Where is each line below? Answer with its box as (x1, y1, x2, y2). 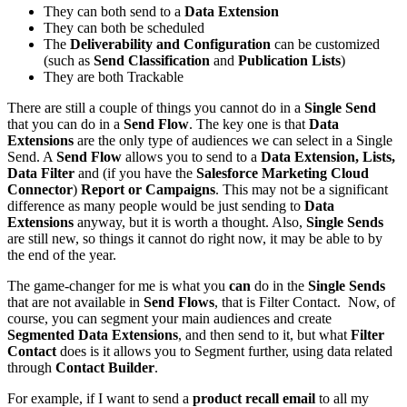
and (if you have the (74, 164, 196, 181)
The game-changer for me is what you (7, 277, 229, 293)
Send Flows (144, 293, 214, 310)
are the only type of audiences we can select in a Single (74, 132, 392, 148)
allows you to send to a (122, 148, 261, 164)
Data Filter (7, 164, 74, 181)
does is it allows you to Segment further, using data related (56, 342, 392, 359)
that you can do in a (7, 115, 124, 132)
